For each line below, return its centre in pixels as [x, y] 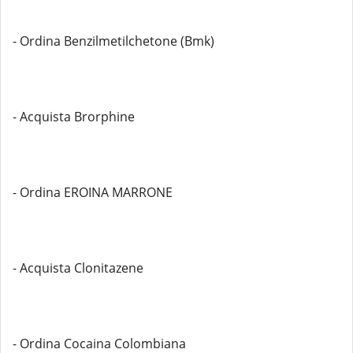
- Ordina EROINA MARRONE [93, 192]
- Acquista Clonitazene [78, 268]
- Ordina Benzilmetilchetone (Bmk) [113, 41]
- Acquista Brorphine [74, 117]
